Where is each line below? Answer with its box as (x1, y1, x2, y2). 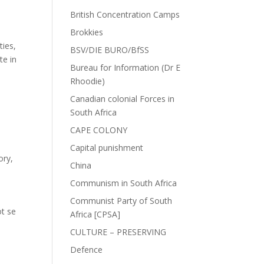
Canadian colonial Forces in (70, 93, 175, 104)
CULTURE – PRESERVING (70, 226, 167, 237)
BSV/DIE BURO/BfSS (70, 44, 150, 55)
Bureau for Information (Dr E (70, 62, 181, 73)
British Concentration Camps (70, 9, 180, 20)
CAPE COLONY (70, 124, 128, 136)
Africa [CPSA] (70, 209, 121, 220)
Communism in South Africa (70, 177, 177, 189)
